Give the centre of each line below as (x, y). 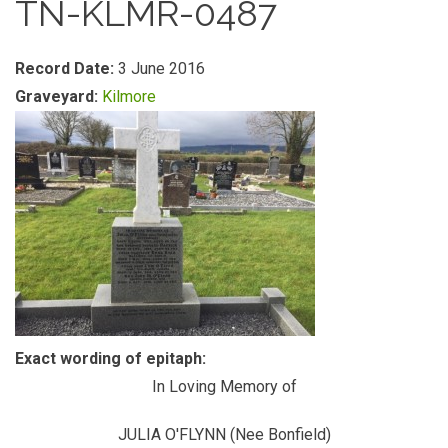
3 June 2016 (161, 68)
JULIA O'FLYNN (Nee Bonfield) (224, 434)
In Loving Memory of (224, 386)
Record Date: (66, 68)
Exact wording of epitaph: (112, 358)
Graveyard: (58, 96)
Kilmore (129, 96)
